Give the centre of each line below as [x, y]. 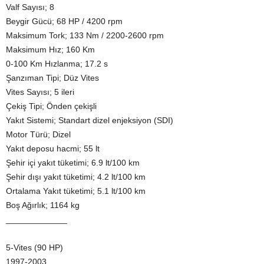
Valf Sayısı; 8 [30, 7]
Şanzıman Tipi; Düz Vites [52, 78]
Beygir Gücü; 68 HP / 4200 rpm [64, 22]
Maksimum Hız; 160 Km [50, 50]
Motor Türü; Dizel [38, 135]
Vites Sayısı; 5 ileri [40, 92]
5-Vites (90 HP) [34, 248]
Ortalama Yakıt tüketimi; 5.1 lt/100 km [76, 191]
